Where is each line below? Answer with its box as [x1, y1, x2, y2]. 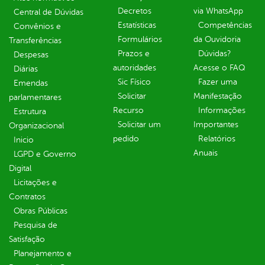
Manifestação [193, 92, 242, 101]
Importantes [193, 120, 238, 130]
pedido [113, 134, 139, 144]
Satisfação [9, 235, 45, 244]
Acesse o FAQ [193, 63, 245, 73]
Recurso [113, 106, 144, 115]
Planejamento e [14, 249, 72, 258]
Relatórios [198, 134, 235, 144]
